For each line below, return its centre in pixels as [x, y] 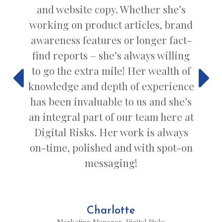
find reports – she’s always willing [111, 55]
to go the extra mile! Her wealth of [111, 71]
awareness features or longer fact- [111, 40]
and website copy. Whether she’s [111, 9]
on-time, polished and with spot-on [111, 147]
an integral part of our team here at [111, 117]
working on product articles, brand [111, 25]
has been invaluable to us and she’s [111, 101]
